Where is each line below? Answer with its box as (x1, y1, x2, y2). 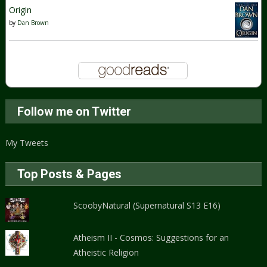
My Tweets (5, 137, 49, 149)
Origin (9, 4, 32, 16)
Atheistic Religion (73, 247, 139, 259)
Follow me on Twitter (17, 104, 132, 119)
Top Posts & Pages (17, 167, 122, 182)
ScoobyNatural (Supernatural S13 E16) (73, 200, 221, 212)
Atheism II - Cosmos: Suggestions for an (73, 232, 229, 244)
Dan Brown (17, 18, 49, 27)
